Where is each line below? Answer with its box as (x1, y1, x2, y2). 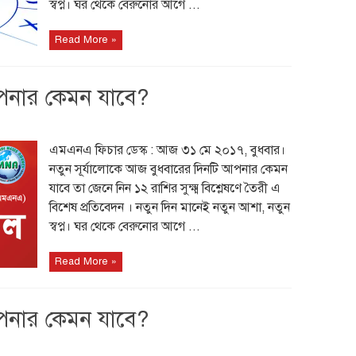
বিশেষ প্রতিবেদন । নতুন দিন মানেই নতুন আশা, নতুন (48, 199, 290, 215)
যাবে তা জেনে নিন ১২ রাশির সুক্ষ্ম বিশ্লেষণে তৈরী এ (48, 180, 281, 196)
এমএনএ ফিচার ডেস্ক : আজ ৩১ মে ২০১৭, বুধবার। (48, 142, 285, 158)
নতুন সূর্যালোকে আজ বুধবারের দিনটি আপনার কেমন (48, 161, 288, 177)
